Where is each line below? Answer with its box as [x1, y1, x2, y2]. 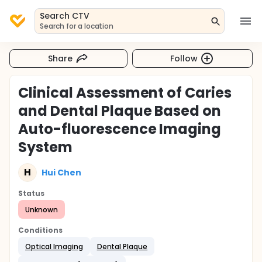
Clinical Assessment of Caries [18, 83, 232, 102]
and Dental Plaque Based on [18, 101, 222, 120]
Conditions [18, 225, 63, 235]
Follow [170, 52, 198, 64]
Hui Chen [42, 166, 81, 178]
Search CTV [40, 10, 89, 22]
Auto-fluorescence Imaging [18, 119, 222, 139]
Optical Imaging [25, 241, 83, 251]
